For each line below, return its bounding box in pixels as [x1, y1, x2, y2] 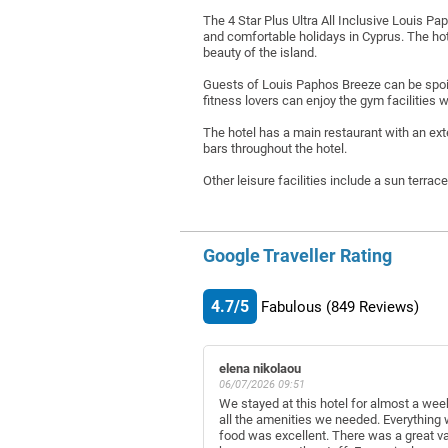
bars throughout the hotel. [203, 140, 347, 156]
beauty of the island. [203, 44, 317, 60]
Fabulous [261, 297, 322, 316]
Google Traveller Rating [203, 244, 392, 266]
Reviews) [359, 297, 419, 316]
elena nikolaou [219, 360, 301, 376]
